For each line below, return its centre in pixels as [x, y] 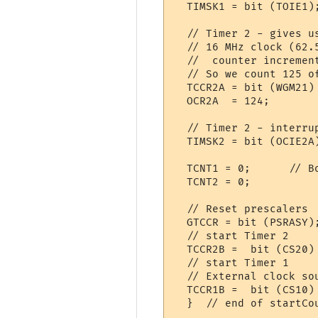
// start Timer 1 [232, 263]
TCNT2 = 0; [229, 182]
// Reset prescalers [241, 209]
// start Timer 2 [232, 236]
